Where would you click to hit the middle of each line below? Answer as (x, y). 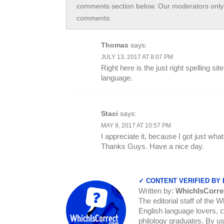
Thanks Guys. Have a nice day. (152, 146)
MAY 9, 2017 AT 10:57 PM (136, 125)
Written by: (157, 190)
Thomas (115, 45)
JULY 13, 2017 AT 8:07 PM (137, 57)
